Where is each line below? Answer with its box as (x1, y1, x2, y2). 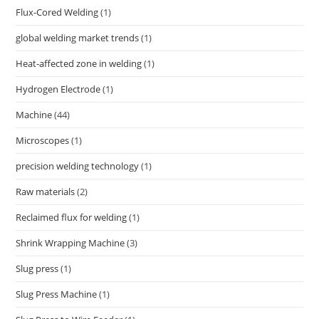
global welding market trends (16, 31, 140, 45)
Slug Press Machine (16, 288, 98, 301)
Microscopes (16, 134, 70, 147)
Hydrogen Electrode (16, 83, 101, 96)
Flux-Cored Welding (16, 6, 99, 19)
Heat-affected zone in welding (16, 57, 142, 70)
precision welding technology (16, 159, 140, 173)
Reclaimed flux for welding (16, 211, 127, 224)
